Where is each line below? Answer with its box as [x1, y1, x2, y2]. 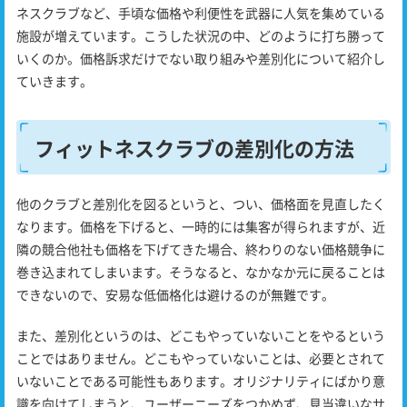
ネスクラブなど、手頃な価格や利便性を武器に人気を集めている [16, 4, 385, 23]
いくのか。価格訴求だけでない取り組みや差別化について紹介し [16, 49, 385, 68]
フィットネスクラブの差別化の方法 [35, 133, 354, 163]
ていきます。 [16, 72, 93, 91]
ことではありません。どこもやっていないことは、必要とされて [16, 349, 385, 368]
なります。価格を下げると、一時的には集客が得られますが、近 [16, 217, 385, 236]
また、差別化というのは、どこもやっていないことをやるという [16, 326, 385, 345]
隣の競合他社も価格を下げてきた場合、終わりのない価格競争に [16, 240, 385, 259]
